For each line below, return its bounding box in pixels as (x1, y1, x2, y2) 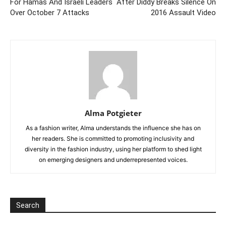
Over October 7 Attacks (10, 8, 89, 17)
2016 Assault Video (151, 8, 216, 17)
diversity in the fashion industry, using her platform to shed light (24, 145, 202, 153)
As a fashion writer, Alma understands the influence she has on (25, 124, 201, 132)
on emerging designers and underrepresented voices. (38, 155, 188, 163)
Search (16, 201, 39, 209)
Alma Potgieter (84, 107, 142, 118)
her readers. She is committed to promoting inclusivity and (32, 134, 194, 142)
